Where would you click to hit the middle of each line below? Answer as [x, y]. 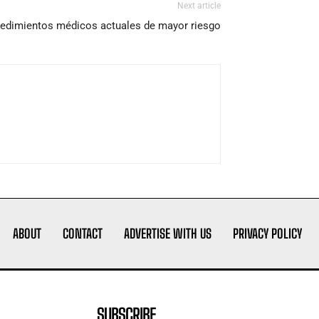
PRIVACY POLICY [267, 234]
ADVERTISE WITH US [167, 234]
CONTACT [82, 234]
